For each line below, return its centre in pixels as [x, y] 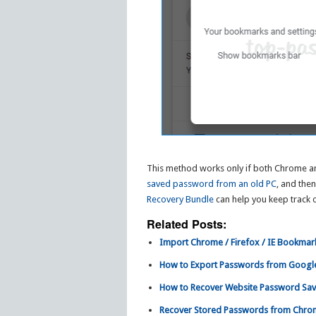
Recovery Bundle [180, 200]
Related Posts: [186, 224]
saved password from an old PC [211, 184]
